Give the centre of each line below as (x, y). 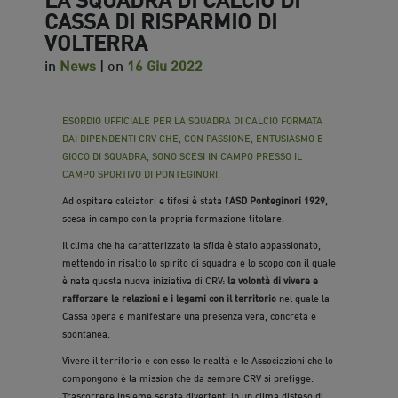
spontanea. (86, 333)
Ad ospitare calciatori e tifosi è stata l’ (146, 200)
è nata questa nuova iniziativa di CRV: (145, 280)
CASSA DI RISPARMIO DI (161, 20)
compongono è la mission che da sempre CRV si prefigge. (188, 378)
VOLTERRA (96, 41)
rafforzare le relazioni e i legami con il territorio (169, 298)
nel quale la (303, 298)
